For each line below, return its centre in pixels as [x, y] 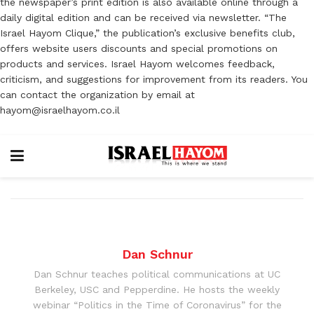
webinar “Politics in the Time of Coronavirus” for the [157, 305]
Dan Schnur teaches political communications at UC [157, 274]
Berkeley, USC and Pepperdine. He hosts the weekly [157, 289]
